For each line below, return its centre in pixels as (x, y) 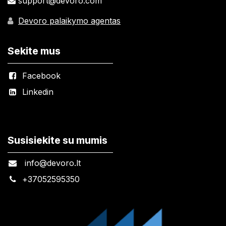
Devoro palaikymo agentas (69, 20)
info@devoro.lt (51, 163)
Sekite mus (34, 51)
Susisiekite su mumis (58, 140)
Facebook (41, 75)
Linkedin (38, 92)
